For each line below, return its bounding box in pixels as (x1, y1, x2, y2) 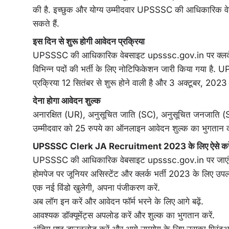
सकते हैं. (33, 18, 59, 29)
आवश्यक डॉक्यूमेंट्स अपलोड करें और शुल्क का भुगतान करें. (33, 210, 215, 220)
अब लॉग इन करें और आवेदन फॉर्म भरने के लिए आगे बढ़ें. (33, 196, 203, 207)
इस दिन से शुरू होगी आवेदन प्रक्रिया (33, 36, 145, 47)
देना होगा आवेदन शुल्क (33, 96, 101, 106)
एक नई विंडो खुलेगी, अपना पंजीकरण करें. (33, 182, 160, 193)
